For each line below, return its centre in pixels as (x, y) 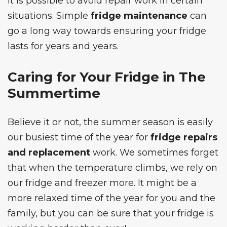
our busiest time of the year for (79, 138)
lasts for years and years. (63, 46)
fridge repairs (184, 138)
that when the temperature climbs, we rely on (112, 168)
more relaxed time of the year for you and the (111, 198)
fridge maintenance (139, 16)
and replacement (49, 153)
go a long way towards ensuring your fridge (107, 31)
